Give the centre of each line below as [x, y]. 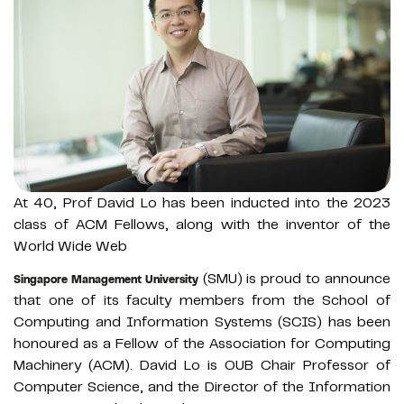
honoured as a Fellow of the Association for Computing [202, 344]
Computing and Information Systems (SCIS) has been [202, 322]
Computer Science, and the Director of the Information [202, 387]
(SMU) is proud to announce [294, 279]
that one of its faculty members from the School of [202, 301]
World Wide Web [70, 247]
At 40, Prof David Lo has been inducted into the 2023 [202, 203]
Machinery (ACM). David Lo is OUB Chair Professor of [202, 366]
